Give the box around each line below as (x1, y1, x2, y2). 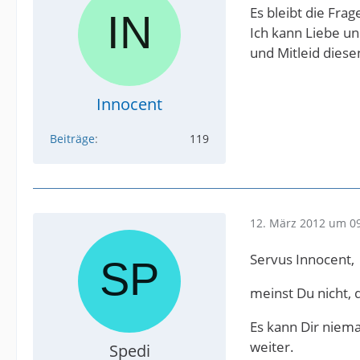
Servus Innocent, (250, 250, 354, 268)
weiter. (250, 337, 294, 356)
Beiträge (50, 131, 95, 146)
